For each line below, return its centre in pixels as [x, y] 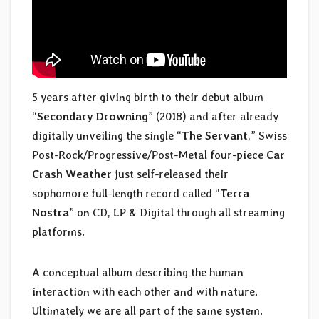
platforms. [58, 232]
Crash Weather [72, 174]
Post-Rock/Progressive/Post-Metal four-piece [149, 155]
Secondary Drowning [93, 117]
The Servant [215, 136]
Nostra [51, 213]
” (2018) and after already [213, 117]
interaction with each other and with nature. [145, 292]
